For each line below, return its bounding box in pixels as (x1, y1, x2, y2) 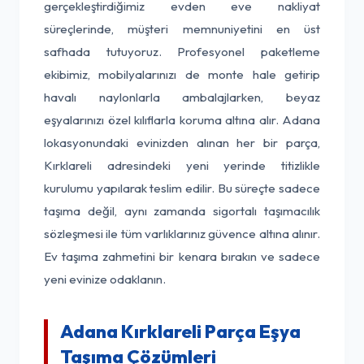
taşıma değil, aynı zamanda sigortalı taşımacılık (44, 203, 320, 219)
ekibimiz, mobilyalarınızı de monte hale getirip (44, 67, 320, 82)
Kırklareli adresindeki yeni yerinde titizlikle (44, 158, 320, 173)
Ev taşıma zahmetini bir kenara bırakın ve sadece (44, 249, 320, 264)
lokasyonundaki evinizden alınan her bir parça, (44, 135, 320, 150)
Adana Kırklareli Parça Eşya (60, 320, 301, 343)
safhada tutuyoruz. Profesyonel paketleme (44, 44, 320, 59)
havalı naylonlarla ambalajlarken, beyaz (44, 89, 320, 105)
